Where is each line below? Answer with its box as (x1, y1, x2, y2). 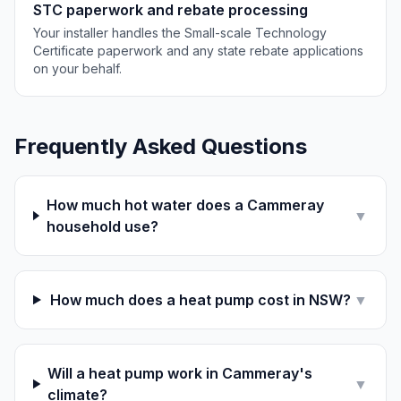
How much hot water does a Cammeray (46, 196, 324, 214)
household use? (46, 218, 158, 235)
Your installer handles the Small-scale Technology (33, 25, 327, 40)
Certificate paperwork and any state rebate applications (33, 43, 363, 58)
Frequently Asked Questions (14, 133, 307, 159)
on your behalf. (33, 61, 122, 76)
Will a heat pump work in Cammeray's (47, 364, 313, 382)
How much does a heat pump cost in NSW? (50, 291, 352, 309)
